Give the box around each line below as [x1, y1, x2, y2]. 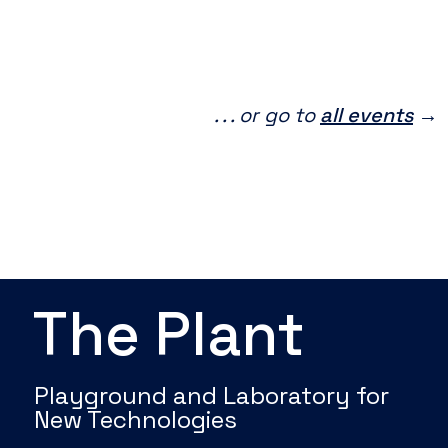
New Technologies [34, 403, 238, 435]
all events [320, 101, 413, 128]
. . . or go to [214, 101, 320, 128]
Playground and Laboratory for [34, 379, 390, 411]
